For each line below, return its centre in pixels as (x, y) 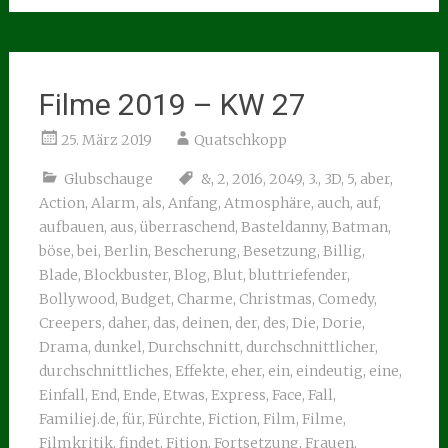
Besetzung (279, 251)
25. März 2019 (106, 140)
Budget (145, 299)
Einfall (61, 395)
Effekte (199, 371)
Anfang (192, 203)
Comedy (345, 299)
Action (61, 203)
